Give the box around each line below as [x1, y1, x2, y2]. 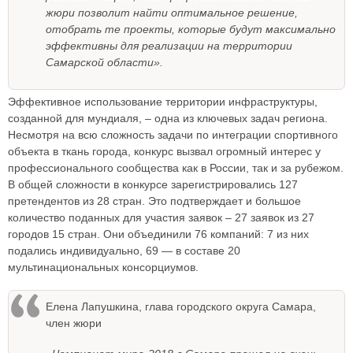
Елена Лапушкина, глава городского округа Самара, [46, 300, 316, 314]
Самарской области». [46, 56, 163, 69]
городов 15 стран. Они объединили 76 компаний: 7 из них [8, 228, 309, 241]
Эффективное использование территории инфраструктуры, [8, 95, 318, 109]
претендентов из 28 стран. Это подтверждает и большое [8, 195, 301, 208]
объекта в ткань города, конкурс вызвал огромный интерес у [8, 145, 321, 158]
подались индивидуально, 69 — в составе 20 [8, 244, 240, 258]
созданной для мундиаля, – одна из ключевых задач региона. [8, 112, 328, 125]
